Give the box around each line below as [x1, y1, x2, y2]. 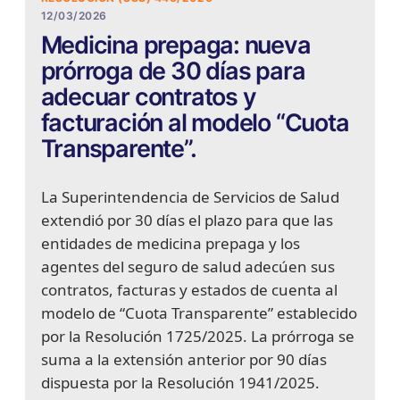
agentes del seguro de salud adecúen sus [40, 256, 335, 278]
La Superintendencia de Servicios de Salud [40, 187, 339, 208]
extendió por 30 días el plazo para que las [40, 210, 333, 231]
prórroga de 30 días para [40, 56, 305, 87]
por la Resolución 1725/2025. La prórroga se [40, 326, 354, 347]
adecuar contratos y [40, 82, 256, 112]
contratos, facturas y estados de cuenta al [40, 279, 337, 301]
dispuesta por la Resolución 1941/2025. [40, 372, 320, 394]
